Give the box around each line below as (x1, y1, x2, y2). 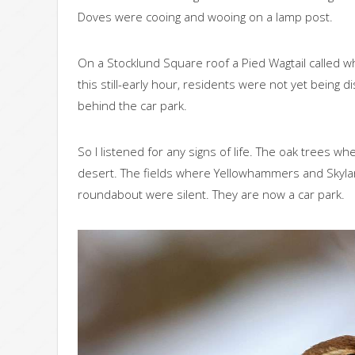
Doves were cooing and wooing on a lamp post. (78, 8, 333, 25)
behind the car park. (78, 97, 187, 113)
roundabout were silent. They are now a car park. (78, 185, 345, 202)
